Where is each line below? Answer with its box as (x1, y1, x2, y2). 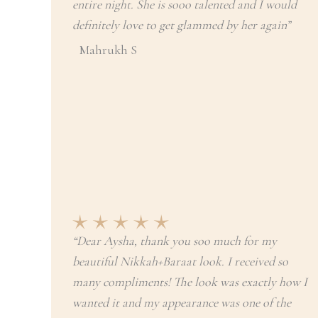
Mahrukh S (79, 42, 137, 57)
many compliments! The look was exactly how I (72, 274, 307, 290)
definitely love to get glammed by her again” (72, 17, 290, 33)
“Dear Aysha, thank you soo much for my (72, 233, 277, 248)
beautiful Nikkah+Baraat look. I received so (72, 253, 288, 269)
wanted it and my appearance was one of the (72, 295, 291, 310)
